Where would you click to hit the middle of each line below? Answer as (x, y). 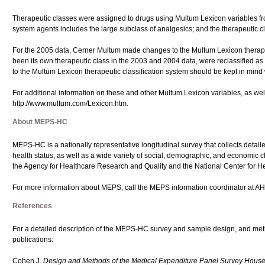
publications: (33, 240)
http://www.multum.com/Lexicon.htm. (70, 104)
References (32, 206)
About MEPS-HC (40, 122)
